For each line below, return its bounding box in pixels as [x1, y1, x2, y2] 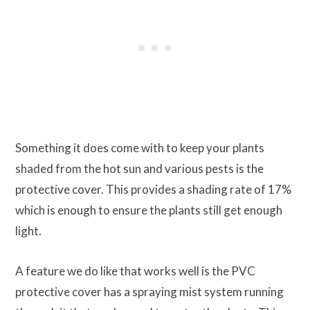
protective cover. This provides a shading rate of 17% [15, 181, 291, 197]
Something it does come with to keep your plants [15, 140, 264, 155]
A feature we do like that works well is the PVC [15, 263, 255, 278]
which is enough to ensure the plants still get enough [15, 202, 282, 217]
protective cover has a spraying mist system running [15, 284, 284, 299]
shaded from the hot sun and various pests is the [15, 161, 264, 176]
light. [15, 223, 42, 238]
